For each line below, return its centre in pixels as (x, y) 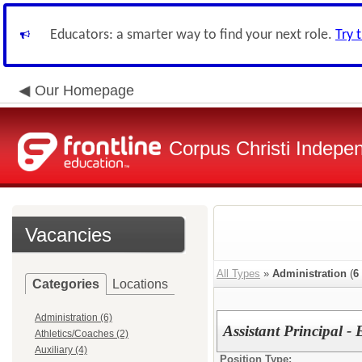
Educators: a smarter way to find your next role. (193, 35)
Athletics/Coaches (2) (82, 334)
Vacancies (68, 235)
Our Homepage (84, 90)
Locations (140, 284)
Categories (66, 284)
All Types (238, 274)
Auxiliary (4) (61, 350)
